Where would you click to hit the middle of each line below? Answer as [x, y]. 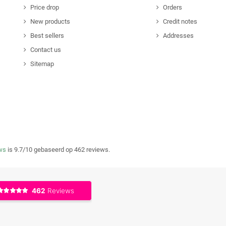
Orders [172, 8]
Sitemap [42, 64]
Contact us [46, 50]
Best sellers [47, 36]
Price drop [45, 8]
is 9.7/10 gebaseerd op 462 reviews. [58, 150]
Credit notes [180, 22]
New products [50, 22]
